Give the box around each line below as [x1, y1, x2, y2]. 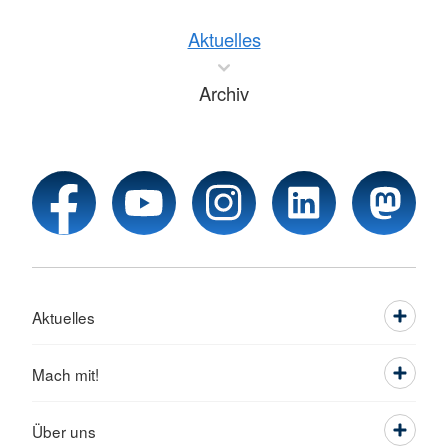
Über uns [32, 420, 96, 443]
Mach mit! [32, 363, 99, 386]
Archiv [199, 80, 249, 107]
